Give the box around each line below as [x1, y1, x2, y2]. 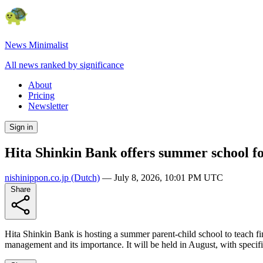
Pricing [28, 90, 55, 100]
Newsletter [28, 101, 68, 111]
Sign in [9, 123, 33, 131]
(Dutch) [69, 172, 100, 183]
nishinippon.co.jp [5, 172, 69, 183]
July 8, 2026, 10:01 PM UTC [114, 172, 223, 183]
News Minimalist [5, 40, 68, 50]
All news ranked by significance [5, 60, 124, 70]
